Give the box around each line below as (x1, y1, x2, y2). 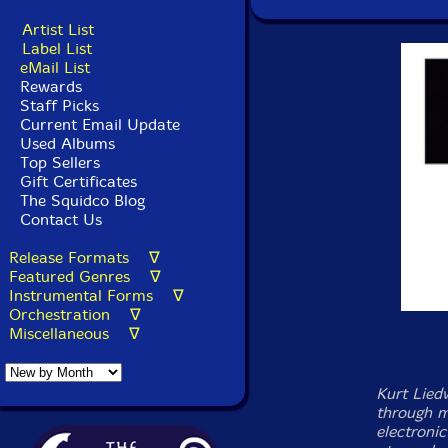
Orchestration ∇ (9, 305, 141, 324)
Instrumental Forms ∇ (9, 286, 184, 305)
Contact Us (15, 210, 102, 229)
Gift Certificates (20, 172, 137, 191)
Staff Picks (20, 96, 99, 115)
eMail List (20, 58, 90, 77)
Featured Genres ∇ (9, 267, 161, 286)
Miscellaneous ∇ (9, 324, 140, 343)
